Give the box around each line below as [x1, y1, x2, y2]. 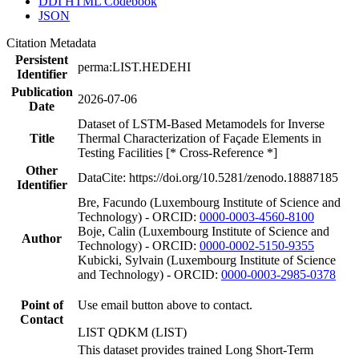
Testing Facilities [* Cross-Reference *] [78, 145, 277, 159]
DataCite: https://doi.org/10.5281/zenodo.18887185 [78, 170, 338, 184]
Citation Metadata [6, 35, 103, 50]
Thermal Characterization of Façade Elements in [78, 131, 321, 145]
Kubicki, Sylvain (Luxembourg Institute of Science [78, 252, 336, 267]
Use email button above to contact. [78, 297, 252, 312]
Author [22, 231, 62, 245]
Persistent [15, 52, 68, 67]
